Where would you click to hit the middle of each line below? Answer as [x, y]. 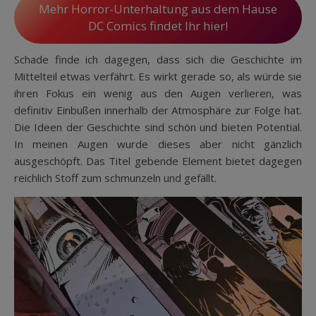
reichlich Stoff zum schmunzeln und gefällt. [115, 178]
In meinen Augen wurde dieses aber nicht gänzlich [158, 144]
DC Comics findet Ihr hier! [158, 26]
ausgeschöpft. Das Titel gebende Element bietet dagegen [158, 161]
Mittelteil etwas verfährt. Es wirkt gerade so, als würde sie [158, 77]
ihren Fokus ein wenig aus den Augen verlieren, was [158, 93]
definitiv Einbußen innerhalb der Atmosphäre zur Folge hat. [158, 110]
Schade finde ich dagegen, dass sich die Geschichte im [158, 60]
